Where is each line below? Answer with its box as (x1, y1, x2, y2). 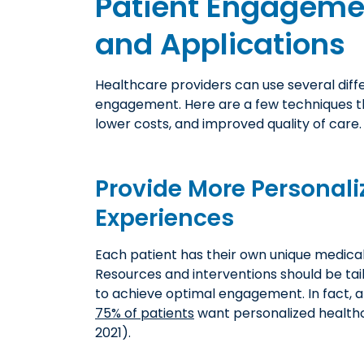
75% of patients (95, 303, 194, 323)
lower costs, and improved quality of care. (95, 114, 362, 133)
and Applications (95, 23, 345, 65)
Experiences (95, 201, 234, 234)
